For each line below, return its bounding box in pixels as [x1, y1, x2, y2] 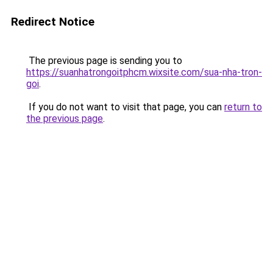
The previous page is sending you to [26, 55, 182, 66]
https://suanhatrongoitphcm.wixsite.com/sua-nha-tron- [26, 66, 262, 78]
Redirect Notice [11, 15, 94, 29]
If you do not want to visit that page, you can [26, 101, 224, 113]
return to [224, 101, 262, 113]
